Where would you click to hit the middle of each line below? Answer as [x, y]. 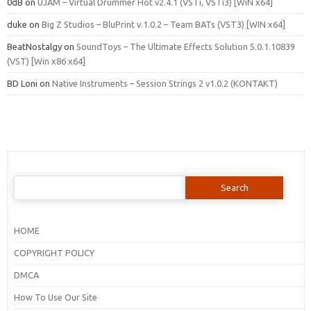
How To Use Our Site [55, 297]
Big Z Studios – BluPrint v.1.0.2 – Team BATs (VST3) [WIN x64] [163, 24]
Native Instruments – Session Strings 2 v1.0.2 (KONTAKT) [165, 83]
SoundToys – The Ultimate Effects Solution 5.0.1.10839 [186, 46]
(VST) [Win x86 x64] [46, 61]
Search [27, 179]
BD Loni [22, 83]
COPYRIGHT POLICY [54, 252]
